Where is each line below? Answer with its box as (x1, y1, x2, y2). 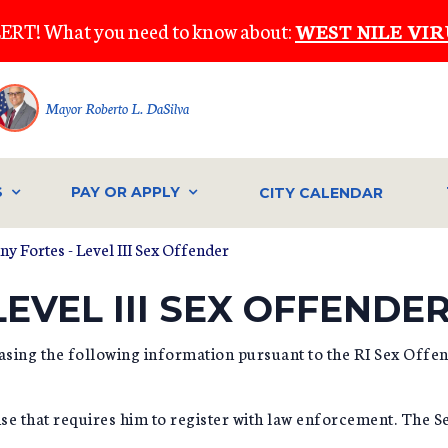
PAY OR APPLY (70, 183, 180, 202)
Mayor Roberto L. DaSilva (45, 98, 189, 118)
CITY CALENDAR (259, 183, 384, 202)
